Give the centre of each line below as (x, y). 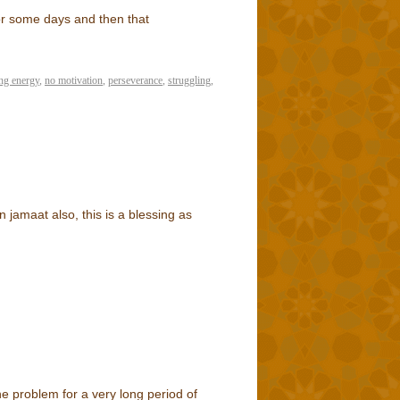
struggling (189, 80)
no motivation (74, 80)
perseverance (135, 80)
